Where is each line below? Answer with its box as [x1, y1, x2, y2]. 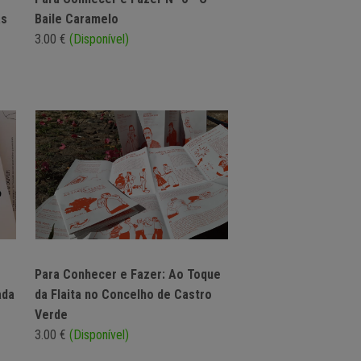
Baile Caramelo [35, 11, 118, 27]
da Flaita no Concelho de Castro [35, 287, 212, 303]
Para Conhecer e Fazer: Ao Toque [35, 267, 221, 283]
